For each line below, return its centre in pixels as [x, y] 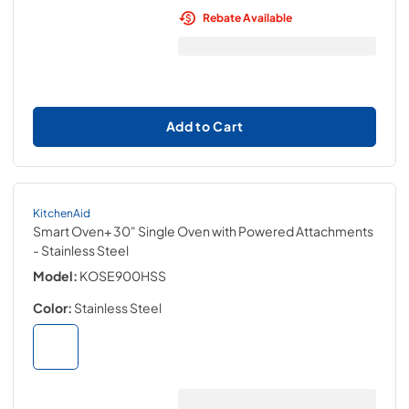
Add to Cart [204, 126]
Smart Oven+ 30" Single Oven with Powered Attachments [203, 231]
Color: [52, 308]
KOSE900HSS [123, 276]
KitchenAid [62, 213]
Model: [55, 276]
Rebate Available [247, 17]
